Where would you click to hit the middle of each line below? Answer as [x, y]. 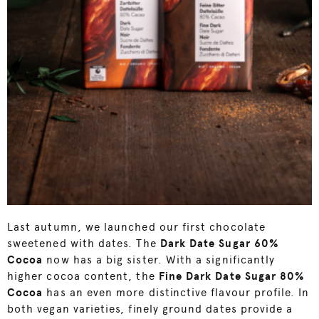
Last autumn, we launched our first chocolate [136, 228]
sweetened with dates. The [84, 244]
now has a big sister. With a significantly [159, 260]
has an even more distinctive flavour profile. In [176, 293]
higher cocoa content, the [83, 277]
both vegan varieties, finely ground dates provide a [150, 309]
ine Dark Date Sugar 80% [235, 277]
